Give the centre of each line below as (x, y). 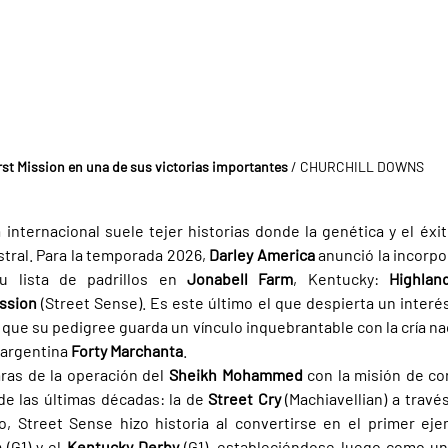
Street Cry (247, 399)
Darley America (264, 255)
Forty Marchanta (127, 351)
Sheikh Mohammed (238, 375)
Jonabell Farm (240, 279)
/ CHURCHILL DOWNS (355, 167)
